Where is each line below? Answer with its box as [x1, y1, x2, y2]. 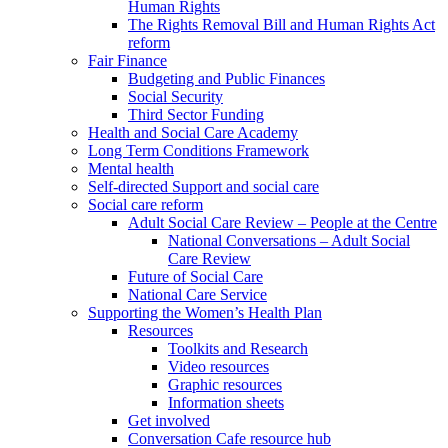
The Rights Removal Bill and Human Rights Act [128, 16, 435, 34]
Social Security [128, 88, 223, 106]
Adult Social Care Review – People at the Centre [128, 214, 437, 232]
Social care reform [88, 196, 203, 214]
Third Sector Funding [128, 106, 264, 124]
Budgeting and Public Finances [128, 70, 325, 88]
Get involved [128, 412, 210, 430]
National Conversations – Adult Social [168, 232, 410, 250]
